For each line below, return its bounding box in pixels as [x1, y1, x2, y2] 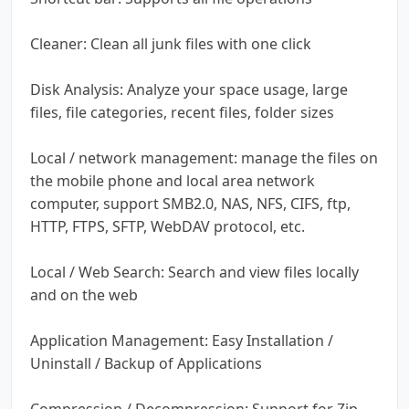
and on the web [30, 284, 138, 305]
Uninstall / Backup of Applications [30, 352, 262, 373]
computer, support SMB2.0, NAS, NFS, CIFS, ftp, [30, 193, 351, 214]
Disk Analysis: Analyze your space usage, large [30, 79, 348, 100]
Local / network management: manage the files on [30, 147, 378, 168]
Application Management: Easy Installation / [30, 330, 333, 351]
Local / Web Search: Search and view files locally [30, 261, 359, 282]
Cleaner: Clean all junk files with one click [30, 33, 311, 54]
